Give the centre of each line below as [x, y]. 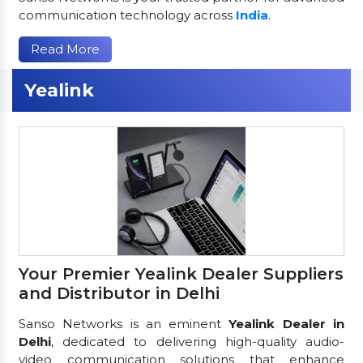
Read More [65, 49]
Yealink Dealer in [287, 323]
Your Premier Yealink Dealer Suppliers [181, 273]
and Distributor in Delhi [119, 293]
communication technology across [127, 15]
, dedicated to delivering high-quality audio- [198, 341]
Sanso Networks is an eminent [124, 323]
